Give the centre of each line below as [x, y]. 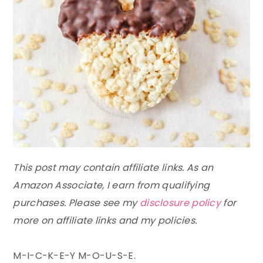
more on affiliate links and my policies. [105, 220]
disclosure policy [180, 203]
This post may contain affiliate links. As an [113, 167]
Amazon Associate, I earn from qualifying [112, 185]
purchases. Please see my [76, 203]
